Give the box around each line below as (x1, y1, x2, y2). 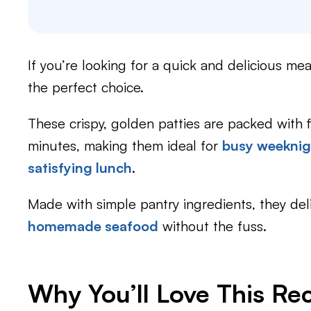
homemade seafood (28, 217, 158, 235)
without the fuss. (158, 217, 267, 235)
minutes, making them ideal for (28, 137, 222, 154)
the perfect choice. (28, 78, 144, 96)
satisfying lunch (28, 159, 132, 176)
